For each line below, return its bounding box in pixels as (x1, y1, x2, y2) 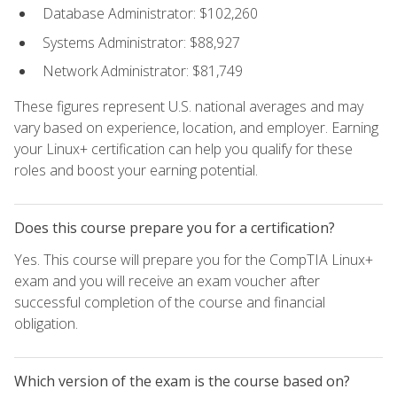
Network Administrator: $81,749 (43, 61, 243, 82)
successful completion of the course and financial (14, 292, 325, 313)
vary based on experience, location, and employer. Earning (14, 118, 378, 138)
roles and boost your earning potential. (14, 160, 258, 181)
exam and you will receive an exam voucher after (14, 271, 320, 292)
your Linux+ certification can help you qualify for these (14, 139, 353, 160)
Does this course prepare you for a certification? (14, 218, 335, 238)
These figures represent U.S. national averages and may (14, 97, 363, 117)
